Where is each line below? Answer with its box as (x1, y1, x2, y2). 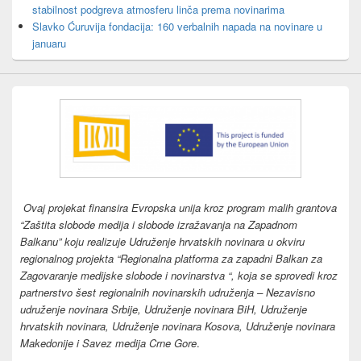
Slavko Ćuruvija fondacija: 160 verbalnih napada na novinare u (32, 19, 322, 35)
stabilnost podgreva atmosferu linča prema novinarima (32, 2, 284, 18)
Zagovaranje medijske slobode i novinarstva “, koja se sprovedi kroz (20, 267, 338, 283)
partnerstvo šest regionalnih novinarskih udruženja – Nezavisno (20, 284, 315, 300)
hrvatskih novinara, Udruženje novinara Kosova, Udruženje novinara (20, 317, 335, 334)
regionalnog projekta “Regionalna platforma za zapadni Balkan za (20, 250, 322, 266)
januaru (32, 35, 66, 52)
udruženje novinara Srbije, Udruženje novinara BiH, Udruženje (20, 301, 307, 317)
